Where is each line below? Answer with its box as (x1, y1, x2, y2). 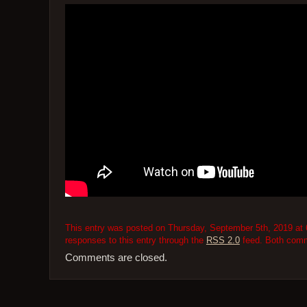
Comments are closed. (64, 251, 167, 263)
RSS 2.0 (206, 234, 240, 245)
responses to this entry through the (64, 234, 206, 245)
